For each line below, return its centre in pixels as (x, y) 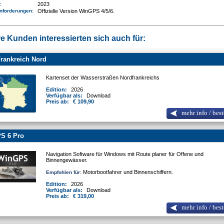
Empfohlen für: (64, 172)
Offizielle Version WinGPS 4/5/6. (76, 11)
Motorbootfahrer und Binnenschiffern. (128, 172)
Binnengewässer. (67, 160)
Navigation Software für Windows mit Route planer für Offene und (125, 154)
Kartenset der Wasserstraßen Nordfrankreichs (104, 78)
